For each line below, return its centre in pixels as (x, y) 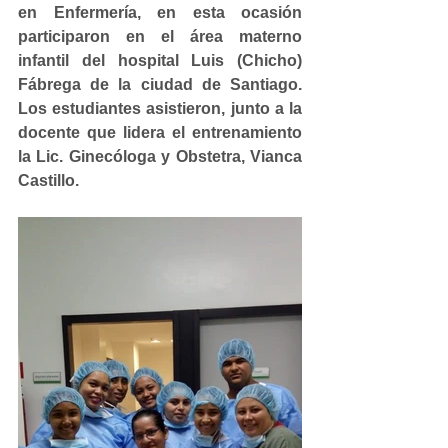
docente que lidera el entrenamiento (160, 132)
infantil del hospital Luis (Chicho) (160, 60)
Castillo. (48, 180)
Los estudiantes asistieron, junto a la (160, 108)
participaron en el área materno (160, 36)
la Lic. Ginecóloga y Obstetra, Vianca (160, 156)
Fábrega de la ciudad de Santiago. (160, 84)
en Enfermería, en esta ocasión (160, 12)
